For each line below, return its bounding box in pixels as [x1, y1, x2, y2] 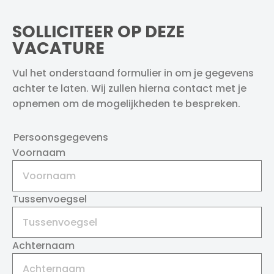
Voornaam [12, 146, 65, 160]
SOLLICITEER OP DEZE [12, 20, 185, 43]
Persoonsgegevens [13, 130, 108, 144]
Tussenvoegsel [12, 192, 87, 206]
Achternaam [12, 239, 75, 253]
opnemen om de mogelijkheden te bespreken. [12, 97, 240, 111]
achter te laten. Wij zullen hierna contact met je [12, 81, 246, 95]
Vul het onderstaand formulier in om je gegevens [12, 66, 254, 80]
